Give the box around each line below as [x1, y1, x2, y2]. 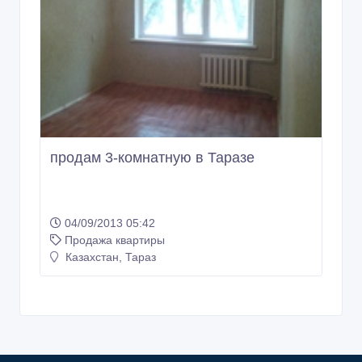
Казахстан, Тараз [62, 250, 156, 264]
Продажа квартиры [65, 234, 165, 247]
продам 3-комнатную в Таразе [50, 149, 255, 166]
